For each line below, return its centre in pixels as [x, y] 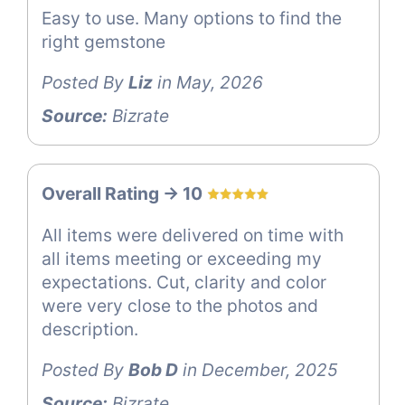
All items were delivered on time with [193, 235]
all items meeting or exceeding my [182, 258]
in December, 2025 [258, 369]
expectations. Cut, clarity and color [184, 282]
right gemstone [104, 41]
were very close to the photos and [180, 305]
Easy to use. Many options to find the [192, 18]
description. [90, 329]
